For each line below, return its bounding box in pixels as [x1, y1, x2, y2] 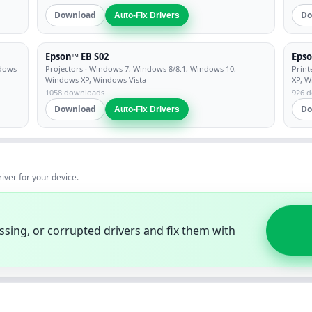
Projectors [45, 63, 83, 74]
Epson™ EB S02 [45, 50, 109, 63]
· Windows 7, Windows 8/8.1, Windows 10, [83, 63, 236, 74]
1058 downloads [45, 87, 104, 97]
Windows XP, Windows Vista [45, 75, 146, 85]
